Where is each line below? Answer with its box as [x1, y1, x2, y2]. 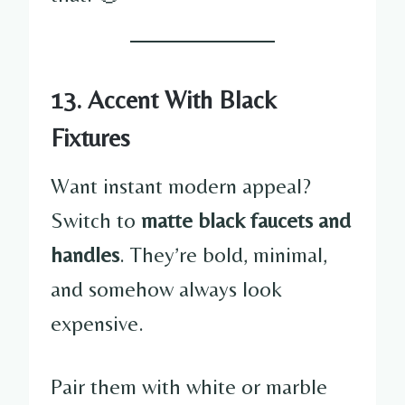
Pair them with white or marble [51, 373, 327, 399]
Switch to [51, 207, 141, 232]
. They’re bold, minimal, [119, 241, 327, 267]
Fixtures [51, 122, 130, 152]
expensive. [51, 310, 144, 335]
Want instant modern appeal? [51, 173, 311, 198]
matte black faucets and [141, 207, 351, 232]
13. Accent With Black [51, 84, 277, 114]
